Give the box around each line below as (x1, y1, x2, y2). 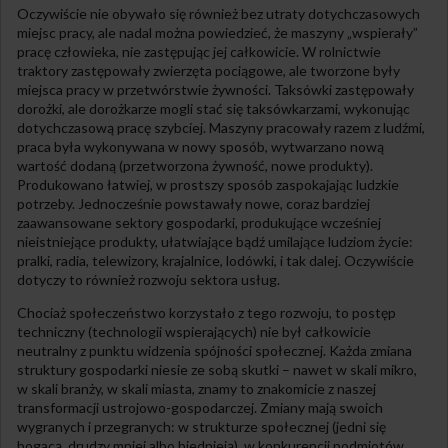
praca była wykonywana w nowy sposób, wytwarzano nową (17, 137, 384, 155)
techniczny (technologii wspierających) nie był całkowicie (17, 322, 371, 340)
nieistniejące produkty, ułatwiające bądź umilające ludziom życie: (17, 232, 413, 250)
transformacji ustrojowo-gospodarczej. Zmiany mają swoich (17, 398, 383, 416)
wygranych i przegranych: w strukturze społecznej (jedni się (17, 417, 386, 435)
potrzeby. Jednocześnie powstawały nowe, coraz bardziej (17, 194, 370, 212)
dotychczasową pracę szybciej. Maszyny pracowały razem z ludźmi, (17, 118, 425, 136)
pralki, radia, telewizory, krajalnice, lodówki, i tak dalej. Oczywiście (17, 251, 414, 269)
